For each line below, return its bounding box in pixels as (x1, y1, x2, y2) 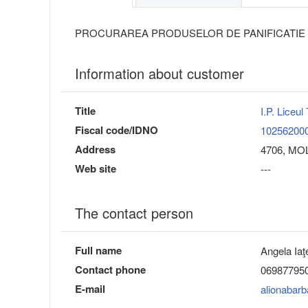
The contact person (75, 203, 193, 223)
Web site (75, 161, 116, 177)
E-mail (75, 281, 105, 297)
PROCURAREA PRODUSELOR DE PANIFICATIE (75, 25, 305, 41)
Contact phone (75, 262, 146, 278)
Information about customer (75, 63, 244, 84)
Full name (75, 243, 122, 258)
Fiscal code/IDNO (75, 122, 158, 138)
